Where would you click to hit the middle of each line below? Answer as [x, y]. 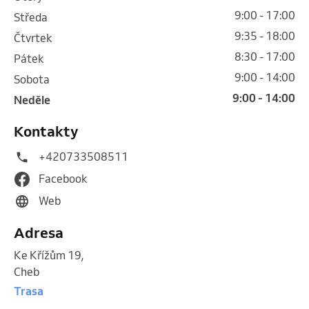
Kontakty [46, 131]
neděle [36, 100]
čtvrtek [37, 38]
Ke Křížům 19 [48, 255]
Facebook [63, 178]
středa [34, 17]
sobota [35, 79]
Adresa [39, 232]
